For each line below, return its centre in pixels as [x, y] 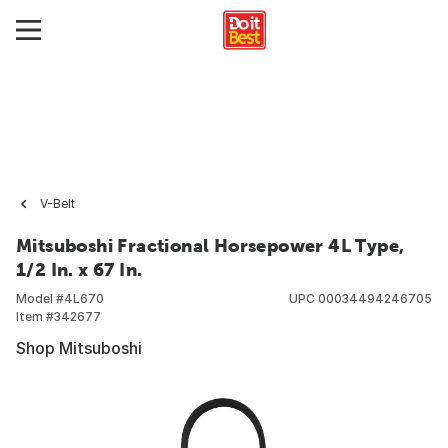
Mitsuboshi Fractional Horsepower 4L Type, [210, 245]
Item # [35, 316]
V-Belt [57, 203]
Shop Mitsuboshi [79, 348]
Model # [40, 298]
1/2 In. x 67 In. [79, 269]
